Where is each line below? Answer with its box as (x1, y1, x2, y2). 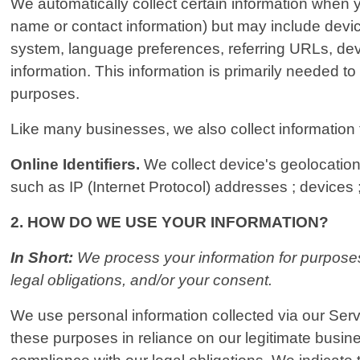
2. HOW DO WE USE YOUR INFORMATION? (10, 214, 329, 231)
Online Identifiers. (10, 156, 141, 174)
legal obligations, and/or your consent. (10, 272, 273, 289)
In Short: (10, 249, 78, 267)
